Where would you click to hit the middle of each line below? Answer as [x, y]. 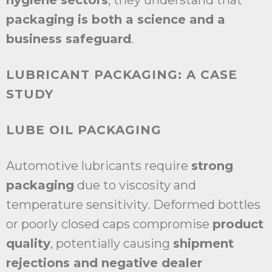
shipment [203, 244]
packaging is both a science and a [116, 20]
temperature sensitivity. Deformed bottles [133, 205]
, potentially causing [112, 244]
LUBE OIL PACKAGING [84, 130]
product [238, 224]
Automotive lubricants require [99, 166]
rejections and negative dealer [104, 263]
